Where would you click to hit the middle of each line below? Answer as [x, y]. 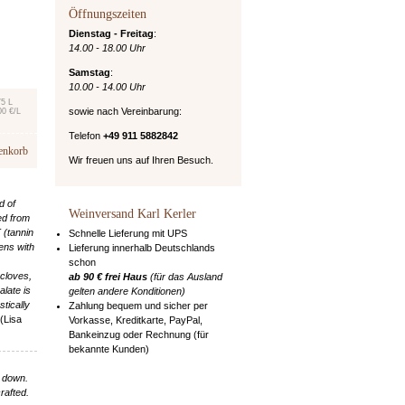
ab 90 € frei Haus [108, 276]
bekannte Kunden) [108, 348]
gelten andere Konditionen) [127, 291]
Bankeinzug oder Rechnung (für [138, 334]
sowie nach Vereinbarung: [125, 111]
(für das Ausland [184, 276]
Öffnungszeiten [107, 14]
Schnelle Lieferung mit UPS [127, 233]
